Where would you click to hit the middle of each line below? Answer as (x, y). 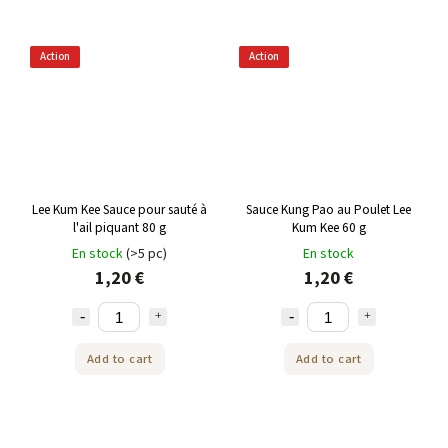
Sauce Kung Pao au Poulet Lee (328, 210)
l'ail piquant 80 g (119, 228)
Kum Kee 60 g (328, 228)
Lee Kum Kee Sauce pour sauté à (119, 210)
